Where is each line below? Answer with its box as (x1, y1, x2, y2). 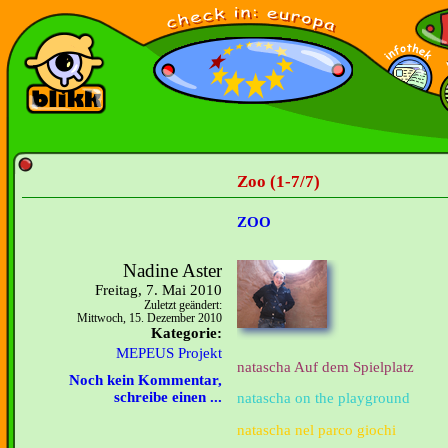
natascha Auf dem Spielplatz (237, 358, 414, 375)
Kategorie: (151, 325, 222, 341)
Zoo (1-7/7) (237, 172, 320, 191)
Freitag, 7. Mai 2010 (95, 282, 222, 298)
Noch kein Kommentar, (69, 372, 222, 388)
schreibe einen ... (114, 389, 222, 405)
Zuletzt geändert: (144, 299, 222, 312)
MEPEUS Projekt (116, 345, 222, 361)
